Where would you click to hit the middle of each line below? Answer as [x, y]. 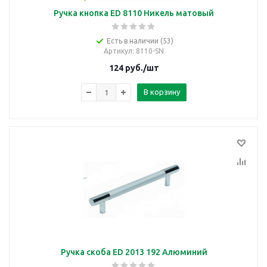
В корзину [162, 92]
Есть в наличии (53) [140, 41]
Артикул [118, 51]
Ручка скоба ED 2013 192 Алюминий [134, 252]
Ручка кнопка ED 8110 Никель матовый [134, 13]
